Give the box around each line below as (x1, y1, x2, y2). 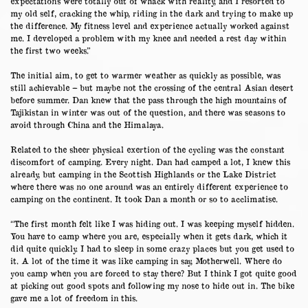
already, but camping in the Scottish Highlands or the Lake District (10, 168, 276, 179)
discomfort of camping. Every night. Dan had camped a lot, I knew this (10, 156, 290, 166)
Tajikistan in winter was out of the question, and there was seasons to (10, 107, 285, 117)
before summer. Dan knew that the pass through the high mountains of (10, 94, 287, 104)
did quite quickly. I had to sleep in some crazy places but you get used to (10, 243, 294, 253)
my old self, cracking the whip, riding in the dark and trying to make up (10, 8, 293, 18)
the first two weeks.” (10, 45, 91, 55)
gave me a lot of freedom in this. (10, 292, 137, 302)
